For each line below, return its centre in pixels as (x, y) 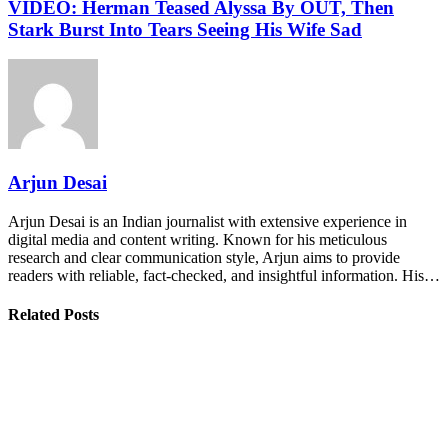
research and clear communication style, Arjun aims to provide (204, 257)
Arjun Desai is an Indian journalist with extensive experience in (207, 221)
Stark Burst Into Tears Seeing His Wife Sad (185, 29)
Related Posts (53, 315)
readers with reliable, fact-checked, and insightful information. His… (224, 275)
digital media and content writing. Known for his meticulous (197, 239)
